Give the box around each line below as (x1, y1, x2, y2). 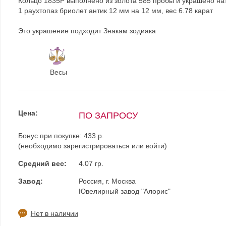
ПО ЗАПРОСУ (78, 110, 138, 121)
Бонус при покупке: (18, 132, 84, 140)
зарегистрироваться (63, 142, 130, 150)
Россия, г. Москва (78, 177, 136, 185)
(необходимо (18, 142, 64, 150)
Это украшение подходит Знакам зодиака (18, 27, 156, 35)
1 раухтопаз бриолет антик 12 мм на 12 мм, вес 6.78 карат (18, 7, 213, 15)
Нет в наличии (30, 209, 78, 217)
